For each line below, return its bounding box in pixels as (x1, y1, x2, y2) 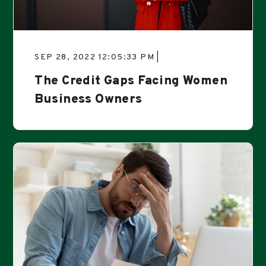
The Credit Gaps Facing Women (34, 73, 228, 90)
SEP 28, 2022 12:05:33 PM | (34, 52, 160, 63)
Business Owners (34, 91, 142, 108)
